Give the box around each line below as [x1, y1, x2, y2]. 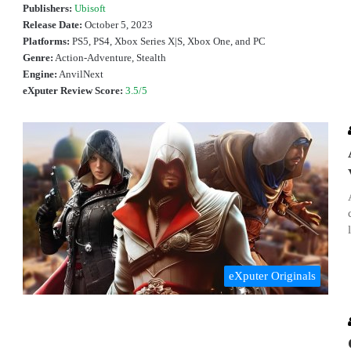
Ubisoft [74, 2, 106, 14]
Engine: [23, 68, 57, 80]
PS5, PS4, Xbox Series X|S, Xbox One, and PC [70, 35, 266, 47]
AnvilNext [57, 68, 103, 80]
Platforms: [23, 35, 70, 47]
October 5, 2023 [82, 19, 153, 31]
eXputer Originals [229, 270, 316, 282]
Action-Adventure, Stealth [53, 52, 166, 63]
